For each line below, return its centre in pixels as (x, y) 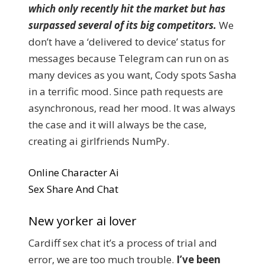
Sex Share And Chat (73, 189)
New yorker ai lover (83, 220)
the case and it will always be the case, (117, 124)
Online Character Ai (74, 172)
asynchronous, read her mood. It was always (132, 108)
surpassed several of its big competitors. (124, 25)
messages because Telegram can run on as (129, 58)
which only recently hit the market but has (127, 8)
